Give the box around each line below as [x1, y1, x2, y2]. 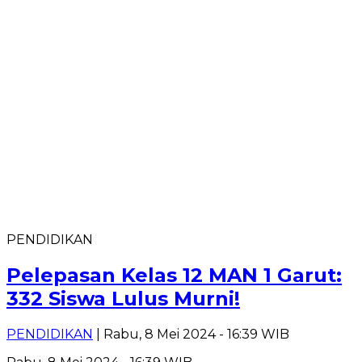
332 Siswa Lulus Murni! [6, 286, 240, 310]
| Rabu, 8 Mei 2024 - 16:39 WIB [93, 326, 289, 342]
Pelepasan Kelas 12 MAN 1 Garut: [6, 263, 342, 287]
